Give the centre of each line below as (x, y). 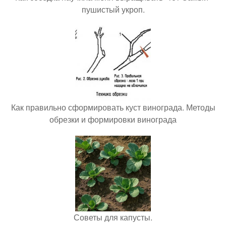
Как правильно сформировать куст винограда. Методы (113, 107)
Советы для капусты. (113, 217)
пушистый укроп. (113, 9)
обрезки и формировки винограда (113, 119)
